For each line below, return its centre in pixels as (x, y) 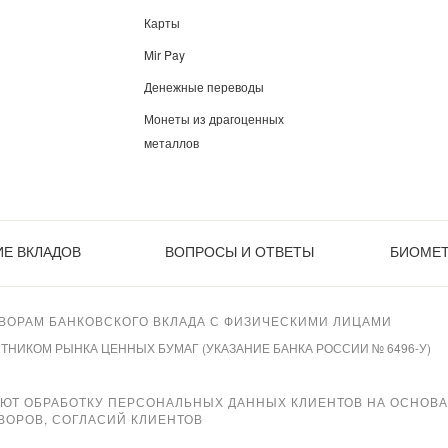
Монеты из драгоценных (214, 118)
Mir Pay (164, 54)
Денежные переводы (204, 86)
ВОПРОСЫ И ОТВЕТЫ (239, 251)
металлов (171, 142)
